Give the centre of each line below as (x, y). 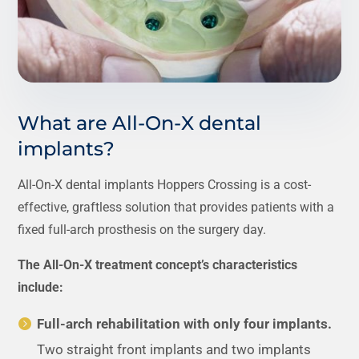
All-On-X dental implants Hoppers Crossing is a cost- (165, 184)
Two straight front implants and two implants (174, 349)
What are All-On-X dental (140, 123)
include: (41, 287)
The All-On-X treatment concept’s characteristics (158, 264)
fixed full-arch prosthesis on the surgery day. (142, 229)
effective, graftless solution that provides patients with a (176, 207)
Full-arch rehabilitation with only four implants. (185, 323)
